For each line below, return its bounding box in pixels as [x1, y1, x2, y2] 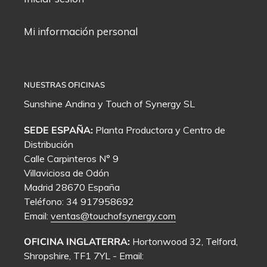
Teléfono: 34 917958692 [24, 195, 134, 207]
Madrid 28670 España [24, 181, 120, 193]
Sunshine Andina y [24, 98, 105, 110]
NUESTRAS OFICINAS [24, 79, 105, 89]
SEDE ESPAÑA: [24, 123, 93, 136]
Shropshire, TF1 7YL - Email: [24, 250, 144, 262]
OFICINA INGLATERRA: [24, 235, 132, 248]
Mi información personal [24, 24, 138, 38]
